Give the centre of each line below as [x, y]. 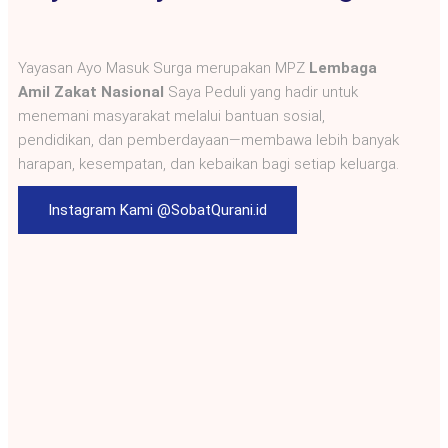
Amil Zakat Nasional [91, 91]
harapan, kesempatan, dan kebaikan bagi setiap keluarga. [208, 163]
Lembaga [343, 67]
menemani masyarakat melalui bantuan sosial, [171, 115]
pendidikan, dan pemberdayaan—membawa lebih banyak [208, 139]
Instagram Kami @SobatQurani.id [157, 209]
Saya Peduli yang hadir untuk [261, 91]
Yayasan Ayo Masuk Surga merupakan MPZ [163, 67]
